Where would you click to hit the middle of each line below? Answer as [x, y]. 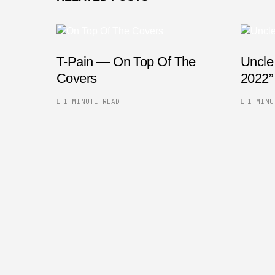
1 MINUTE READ [92, 102]
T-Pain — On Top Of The [126, 62]
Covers [77, 79]
